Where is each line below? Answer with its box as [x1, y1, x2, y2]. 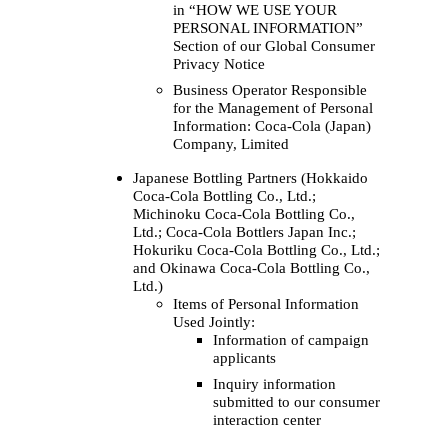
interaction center [213, 411, 321, 428]
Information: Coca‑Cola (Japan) [173, 117, 371, 134]
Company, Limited [173, 135, 289, 152]
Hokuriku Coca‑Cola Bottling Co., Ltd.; [133, 241, 380, 258]
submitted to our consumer [213, 393, 380, 410]
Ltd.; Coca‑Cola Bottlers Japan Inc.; [133, 223, 356, 240]
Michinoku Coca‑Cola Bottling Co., [133, 205, 355, 222]
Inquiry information [213, 375, 336, 392]
